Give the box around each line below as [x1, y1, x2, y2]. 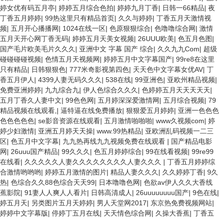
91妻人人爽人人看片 [24, 189, 87, 197]
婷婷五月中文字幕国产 [104, 55, 172, 63]
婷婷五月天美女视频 [72, 35, 134, 43]
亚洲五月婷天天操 [38, 127, 93, 135]
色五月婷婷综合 [94, 148, 142, 155]
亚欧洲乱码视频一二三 [145, 127, 214, 135]
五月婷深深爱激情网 [98, 96, 159, 104]
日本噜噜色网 [99, 178, 140, 186]
